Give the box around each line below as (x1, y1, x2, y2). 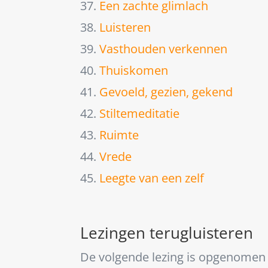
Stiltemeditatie (99, 105, 180, 121)
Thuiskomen (99, 62, 169, 78)
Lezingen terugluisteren (80, 221, 254, 243)
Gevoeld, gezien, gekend (99, 83, 233, 100)
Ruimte (99, 126, 139, 143)
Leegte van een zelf (99, 169, 205, 186)
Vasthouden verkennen (99, 40, 228, 57)
